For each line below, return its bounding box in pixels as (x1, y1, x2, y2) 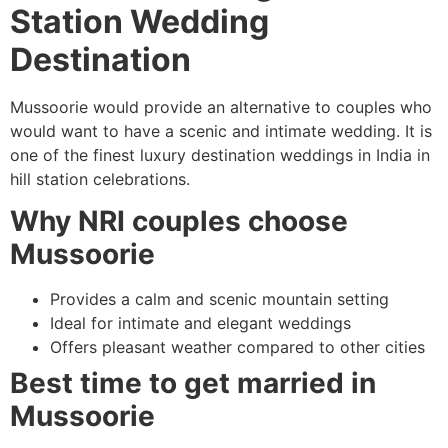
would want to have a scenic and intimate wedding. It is (10, 121, 432, 142)
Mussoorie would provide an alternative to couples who (10, 97, 432, 118)
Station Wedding (10, 2, 269, 42)
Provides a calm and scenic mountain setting (50, 289, 389, 310)
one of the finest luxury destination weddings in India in (10, 145, 430, 166)
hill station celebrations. (10, 169, 190, 190)
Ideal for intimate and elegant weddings (50, 313, 351, 334)
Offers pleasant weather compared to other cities (50, 337, 425, 358)
